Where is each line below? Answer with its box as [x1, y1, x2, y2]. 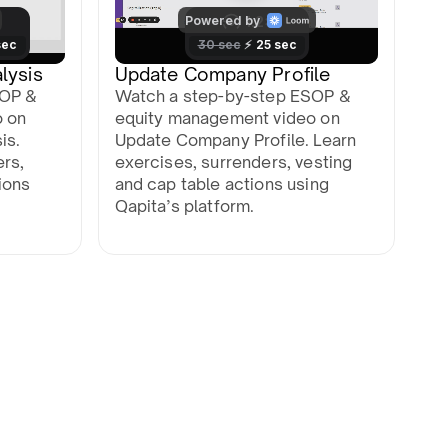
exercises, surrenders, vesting [114, 151, 353, 172]
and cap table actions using [114, 173, 329, 194]
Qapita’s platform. [114, 195, 255, 216]
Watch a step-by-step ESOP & [114, 85, 351, 106]
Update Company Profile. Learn [114, 129, 357, 150]
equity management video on [114, 107, 340, 128]
